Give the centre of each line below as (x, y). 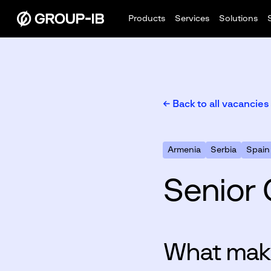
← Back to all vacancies (216, 104)
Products (147, 19)
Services (192, 19)
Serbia (223, 150)
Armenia (184, 150)
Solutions (238, 19)
